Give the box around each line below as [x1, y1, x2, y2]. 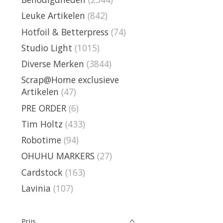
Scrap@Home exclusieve [21, 74, 119, 86]
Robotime [21, 134, 61, 146]
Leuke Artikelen [21, 9, 85, 22]
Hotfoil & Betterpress [21, 25, 109, 38]
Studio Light [21, 41, 72, 54]
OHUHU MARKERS [21, 150, 97, 162]
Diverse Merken [21, 58, 84, 70]
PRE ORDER [21, 102, 66, 114]
